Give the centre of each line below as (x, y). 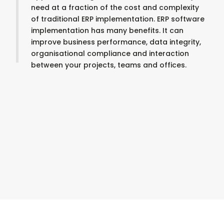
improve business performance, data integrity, (116, 42)
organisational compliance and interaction (110, 53)
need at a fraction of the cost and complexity (115, 7)
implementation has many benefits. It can (107, 30)
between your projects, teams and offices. (109, 65)
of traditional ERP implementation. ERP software (118, 19)
